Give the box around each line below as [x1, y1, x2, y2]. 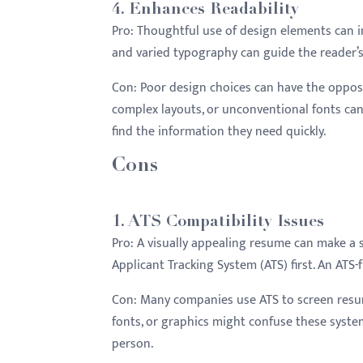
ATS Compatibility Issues [128, 215, 324, 231]
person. [112, 333, 153, 355]
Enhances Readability [129, 2, 299, 19]
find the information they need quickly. [112, 121, 326, 143]
